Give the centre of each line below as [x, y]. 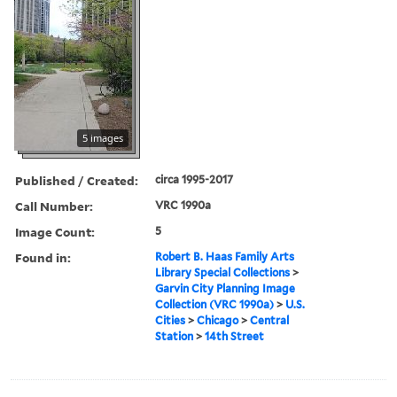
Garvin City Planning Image [226, 288]
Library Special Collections [223, 272]
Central [270, 320]
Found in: [43, 257]
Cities [171, 320]
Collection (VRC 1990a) [215, 304]
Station [175, 336]
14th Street [235, 336]
